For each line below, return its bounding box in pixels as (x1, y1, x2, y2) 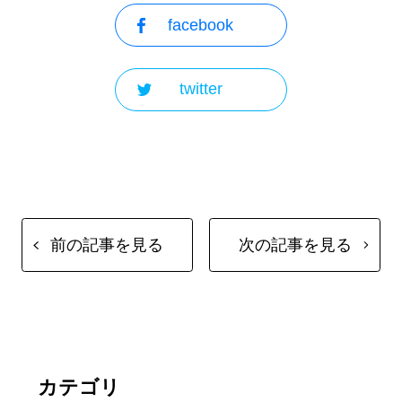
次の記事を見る (238, 235, 352, 254)
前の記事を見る (50, 235, 164, 254)
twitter (179, 80, 223, 99)
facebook (168, 15, 234, 34)
